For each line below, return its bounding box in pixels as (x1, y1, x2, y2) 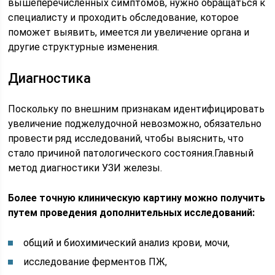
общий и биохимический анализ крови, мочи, (23, 237, 230, 249)
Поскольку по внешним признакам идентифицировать (8, 103, 265, 115)
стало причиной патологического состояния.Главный (8, 147, 254, 159)
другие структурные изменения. (8, 41, 160, 53)
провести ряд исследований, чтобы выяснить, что (8, 133, 244, 144)
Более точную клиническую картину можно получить (8, 192, 266, 204)
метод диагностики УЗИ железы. (8, 162, 163, 174)
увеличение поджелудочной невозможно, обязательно (8, 118, 262, 130)
